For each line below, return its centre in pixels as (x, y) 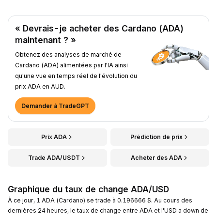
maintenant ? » (46, 40)
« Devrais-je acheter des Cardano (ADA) (99, 28)
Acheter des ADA (156, 157)
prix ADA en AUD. (40, 86)
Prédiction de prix (156, 137)
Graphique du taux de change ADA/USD (88, 189)
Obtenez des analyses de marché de (68, 54)
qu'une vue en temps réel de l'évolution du (76, 76)
